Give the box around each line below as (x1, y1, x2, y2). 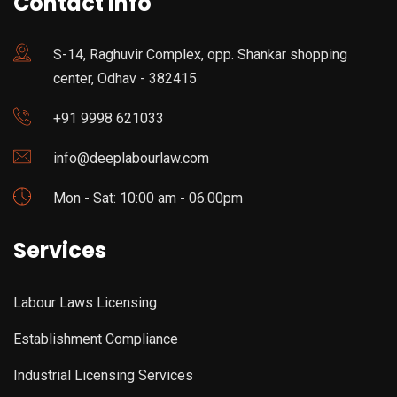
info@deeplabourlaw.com (53, 150, 209, 167)
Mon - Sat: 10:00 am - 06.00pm (53, 190, 243, 207)
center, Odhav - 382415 (53, 70, 197, 88)
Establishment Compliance (13, 331, 178, 348)
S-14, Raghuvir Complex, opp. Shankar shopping (53, 46, 347, 64)
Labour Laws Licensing (13, 294, 157, 312)
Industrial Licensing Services (13, 367, 193, 385)
